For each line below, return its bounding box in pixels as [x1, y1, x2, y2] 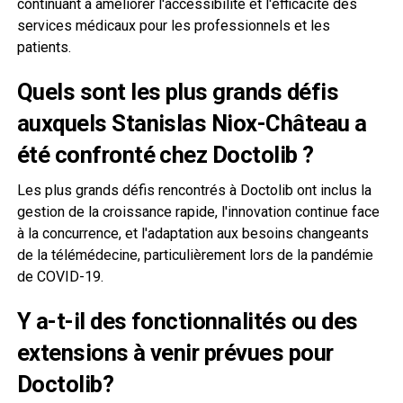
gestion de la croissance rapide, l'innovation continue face [16, 202, 380, 220]
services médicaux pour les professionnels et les [16, 16, 330, 34]
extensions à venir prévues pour [16, 338, 334, 366]
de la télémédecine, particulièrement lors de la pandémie [16, 246, 373, 264]
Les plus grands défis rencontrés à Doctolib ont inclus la [16, 181, 372, 199]
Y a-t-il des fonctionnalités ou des [16, 307, 358, 335]
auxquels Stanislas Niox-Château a [16, 109, 367, 137]
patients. [16, 38, 71, 56]
